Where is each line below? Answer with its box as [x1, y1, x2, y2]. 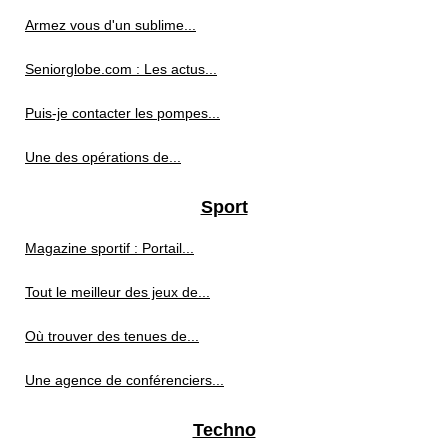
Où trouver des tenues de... [25, 327, 199, 344]
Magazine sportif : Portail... [25, 239, 194, 256]
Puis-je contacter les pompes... [25, 104, 220, 121]
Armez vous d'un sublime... [25, 16, 196, 33]
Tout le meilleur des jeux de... [25, 283, 210, 300]
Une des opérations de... [25, 148, 181, 165]
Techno [192, 419, 256, 440]
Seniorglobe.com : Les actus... [25, 60, 217, 77]
